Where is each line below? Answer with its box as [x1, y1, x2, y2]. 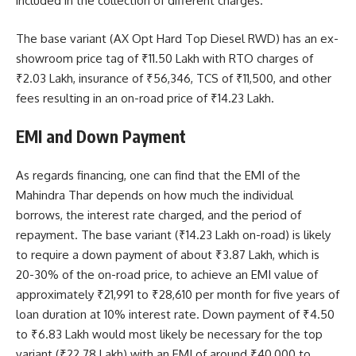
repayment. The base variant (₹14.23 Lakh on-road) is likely [16, 226, 331, 242]
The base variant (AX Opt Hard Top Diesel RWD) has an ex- [16, 30, 339, 46]
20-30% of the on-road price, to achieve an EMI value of [16, 266, 318, 282]
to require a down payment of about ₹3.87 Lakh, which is [16, 246, 319, 262]
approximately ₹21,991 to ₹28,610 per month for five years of [16, 286, 339, 302]
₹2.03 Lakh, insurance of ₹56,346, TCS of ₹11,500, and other [16, 70, 331, 86]
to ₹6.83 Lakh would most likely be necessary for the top [16, 326, 323, 342]
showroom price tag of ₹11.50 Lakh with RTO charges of [16, 50, 313, 66]
